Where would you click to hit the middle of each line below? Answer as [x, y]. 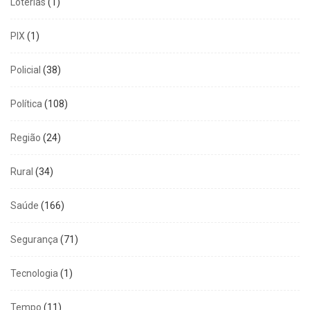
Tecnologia [34, 273]
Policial [26, 70]
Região [26, 137]
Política [26, 103]
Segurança [34, 239]
